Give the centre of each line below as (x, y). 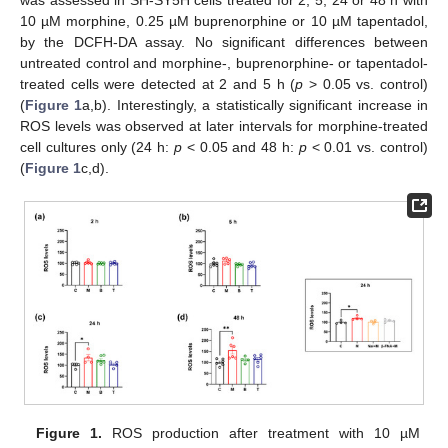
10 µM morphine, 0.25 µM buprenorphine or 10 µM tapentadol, (224, 21)
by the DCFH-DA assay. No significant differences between (224, 42)
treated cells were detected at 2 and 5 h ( (158, 84)
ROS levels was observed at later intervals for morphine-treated (224, 126)
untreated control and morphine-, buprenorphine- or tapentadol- (224, 63)
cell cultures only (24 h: (97, 147)
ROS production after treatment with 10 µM (261, 432)
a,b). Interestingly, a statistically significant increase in (255, 105)
